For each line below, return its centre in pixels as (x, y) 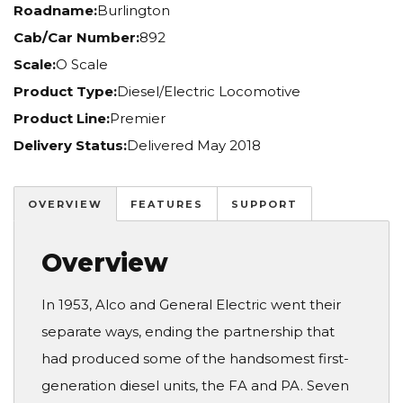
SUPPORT (264, 204)
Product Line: (62, 119)
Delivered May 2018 (194, 146)
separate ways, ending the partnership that (188, 332)
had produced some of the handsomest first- (195, 359)
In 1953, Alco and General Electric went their (191, 305)
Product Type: (65, 92)
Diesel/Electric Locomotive (209, 92)
